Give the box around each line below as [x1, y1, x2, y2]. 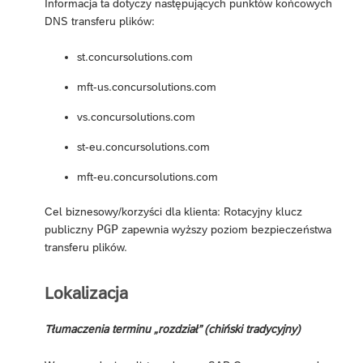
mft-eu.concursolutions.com [77, 170, 218, 184]
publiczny [45, 223, 96, 237]
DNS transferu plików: [45, 15, 155, 28]
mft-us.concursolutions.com [77, 80, 216, 94]
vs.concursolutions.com [77, 110, 195, 124]
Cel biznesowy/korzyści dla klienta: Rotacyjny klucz [45, 205, 302, 219]
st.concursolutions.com [77, 50, 193, 64]
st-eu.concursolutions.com [77, 140, 210, 154]
